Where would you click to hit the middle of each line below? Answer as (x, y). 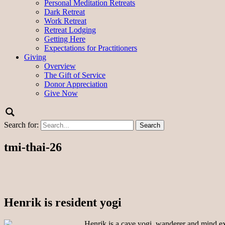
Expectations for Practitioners (91, 48)
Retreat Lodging (70, 30)
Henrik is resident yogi (63, 203)
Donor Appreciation (76, 84)
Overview (60, 66)
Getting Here (65, 39)
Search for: (21, 125)
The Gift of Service (75, 75)
